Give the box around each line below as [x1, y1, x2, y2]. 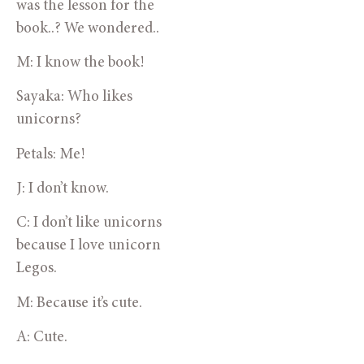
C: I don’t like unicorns [16, 215, 162, 232]
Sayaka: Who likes [16, 89, 132, 106]
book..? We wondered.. [16, 20, 159, 37]
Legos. [16, 261, 57, 277]
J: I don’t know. [16, 181, 109, 197]
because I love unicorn [16, 238, 161, 254]
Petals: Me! [16, 146, 85, 162]
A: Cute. [16, 330, 67, 346]
